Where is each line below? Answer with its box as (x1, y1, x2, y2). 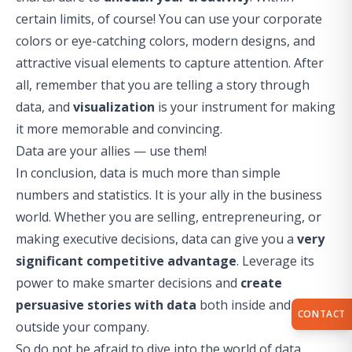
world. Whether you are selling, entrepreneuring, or (16, 208, 321, 225)
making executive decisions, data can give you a (16, 230, 297, 247)
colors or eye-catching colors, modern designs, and (16, 32, 315, 49)
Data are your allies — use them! (16, 142, 207, 159)
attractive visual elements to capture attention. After (16, 54, 324, 71)
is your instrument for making (155, 98, 335, 115)
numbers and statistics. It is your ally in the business (16, 186, 322, 203)
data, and (16, 98, 73, 115)
